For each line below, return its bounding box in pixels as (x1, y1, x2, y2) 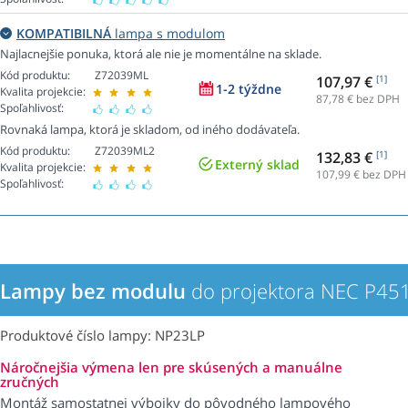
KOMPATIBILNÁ (16, 25, 111, 43)
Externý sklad (215, 156, 300, 174)
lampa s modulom (111, 25, 225, 43)
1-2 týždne (216, 80, 281, 98)
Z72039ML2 (95, 143, 155, 159)
